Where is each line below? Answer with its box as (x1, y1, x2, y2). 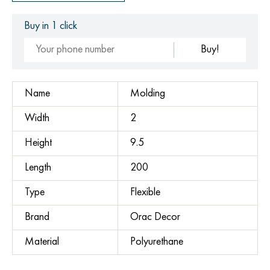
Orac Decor (130, 212, 180, 222)
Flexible (130, 187, 160, 198)
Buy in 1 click (24, 20, 77, 31)
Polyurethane (130, 236, 183, 247)
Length (25, 162, 51, 173)
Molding (130, 88, 165, 99)
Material (25, 236, 59, 247)
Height (25, 137, 52, 148)
